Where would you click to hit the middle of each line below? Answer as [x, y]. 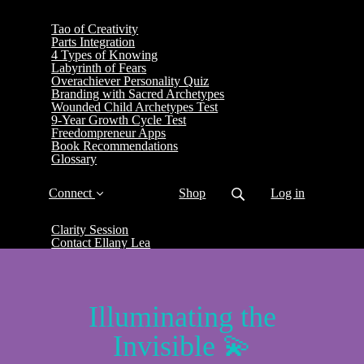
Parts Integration [93, 42]
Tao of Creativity [95, 29]
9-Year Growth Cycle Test [119, 120]
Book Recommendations [115, 146]
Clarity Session [90, 229]
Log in [288, 193]
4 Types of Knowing [105, 55]
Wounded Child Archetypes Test [135, 107]
